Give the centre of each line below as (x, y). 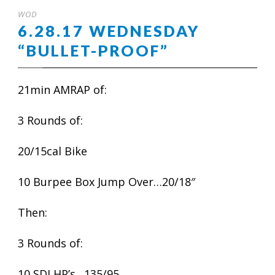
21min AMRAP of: (62, 90)
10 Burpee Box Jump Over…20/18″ (107, 182)
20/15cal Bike (52, 151)
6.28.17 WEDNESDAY (109, 31)
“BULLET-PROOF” (93, 50)
